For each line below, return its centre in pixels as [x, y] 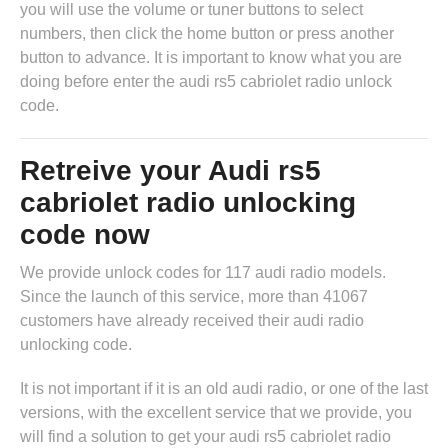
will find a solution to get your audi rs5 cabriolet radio [205, 437]
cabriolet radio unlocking [188, 203]
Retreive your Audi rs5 [170, 171]
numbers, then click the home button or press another [207, 34]
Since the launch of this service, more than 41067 [194, 297]
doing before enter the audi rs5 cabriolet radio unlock [206, 82]
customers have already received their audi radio [192, 321]
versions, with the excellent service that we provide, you [216, 413]
